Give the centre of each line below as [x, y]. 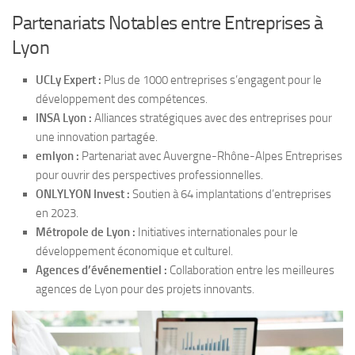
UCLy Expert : [69, 80]
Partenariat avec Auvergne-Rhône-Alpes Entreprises [211, 156]
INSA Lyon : [64, 118]
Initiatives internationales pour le [217, 232]
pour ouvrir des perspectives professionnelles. [149, 175]
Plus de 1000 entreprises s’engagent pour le [212, 80]
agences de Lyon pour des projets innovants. [145, 289]
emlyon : [57, 156]
